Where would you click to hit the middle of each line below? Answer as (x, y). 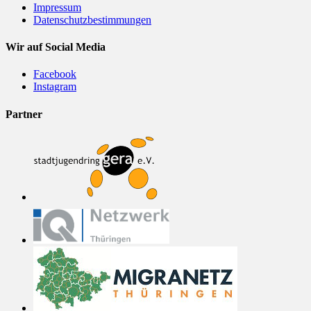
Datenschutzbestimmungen (92, 19)
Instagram (55, 87)
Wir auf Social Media (56, 47)
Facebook (55, 74)
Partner (24, 114)
